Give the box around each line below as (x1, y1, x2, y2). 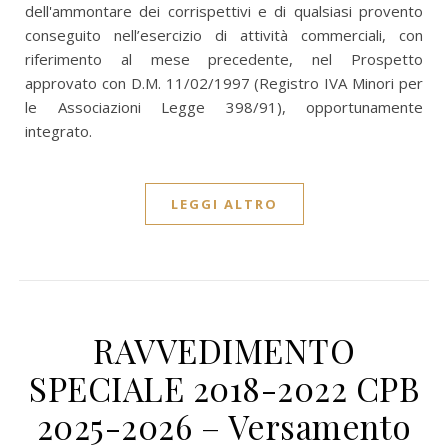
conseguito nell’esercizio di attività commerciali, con (25, 25, 423, 45)
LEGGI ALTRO (170, 195, 278, 213)
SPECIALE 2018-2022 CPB (29, 366, 419, 410)
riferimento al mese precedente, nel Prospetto (25, 49, 423, 69)
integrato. (25, 121, 92, 141)
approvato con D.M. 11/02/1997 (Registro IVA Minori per (25, 73, 423, 93)
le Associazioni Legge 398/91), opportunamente (25, 97, 423, 117)
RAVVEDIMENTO (93, 328, 355, 372)
